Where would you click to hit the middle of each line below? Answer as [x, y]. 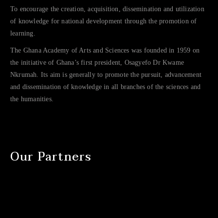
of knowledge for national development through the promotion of [104, 21]
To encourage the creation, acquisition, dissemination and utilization [107, 9]
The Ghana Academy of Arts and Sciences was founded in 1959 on [105, 51]
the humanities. [32, 99]
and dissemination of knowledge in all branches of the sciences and [106, 87]
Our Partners [51, 157]
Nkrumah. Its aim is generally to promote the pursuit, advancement [106, 75]
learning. [23, 34]
